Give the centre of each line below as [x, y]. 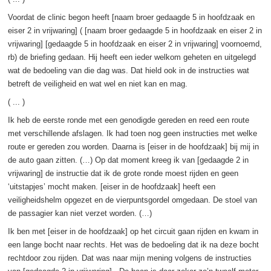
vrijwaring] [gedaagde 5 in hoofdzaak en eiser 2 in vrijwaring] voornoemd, [135, 44]
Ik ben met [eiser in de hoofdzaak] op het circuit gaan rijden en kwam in [133, 231]
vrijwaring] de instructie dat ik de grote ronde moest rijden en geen [123, 173]
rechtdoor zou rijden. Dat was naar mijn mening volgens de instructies [129, 258]
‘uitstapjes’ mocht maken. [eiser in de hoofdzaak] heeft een [111, 186]
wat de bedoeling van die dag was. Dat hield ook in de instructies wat [128, 70]
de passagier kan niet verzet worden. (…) [80, 213]
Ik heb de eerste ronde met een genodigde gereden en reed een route [128, 120]
